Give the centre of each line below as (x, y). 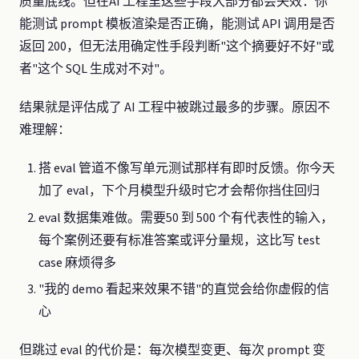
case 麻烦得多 (77, 262)
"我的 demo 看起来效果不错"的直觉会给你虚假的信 (184, 290)
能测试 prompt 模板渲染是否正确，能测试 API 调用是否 (177, 24)
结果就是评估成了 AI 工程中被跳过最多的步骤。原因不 (175, 107)
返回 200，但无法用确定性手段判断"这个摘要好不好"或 (177, 46)
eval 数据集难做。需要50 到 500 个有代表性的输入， (186, 218)
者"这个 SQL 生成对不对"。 (96, 69)
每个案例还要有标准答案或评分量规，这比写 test (179, 240)
